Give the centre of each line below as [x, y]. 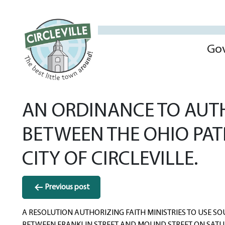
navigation [57, 204]
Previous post [67, 188]
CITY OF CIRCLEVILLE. [110, 160]
